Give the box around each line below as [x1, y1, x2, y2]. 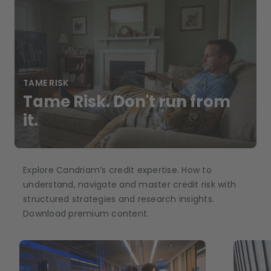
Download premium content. [23, 207, 149, 220]
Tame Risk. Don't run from [23, 90, 230, 113]
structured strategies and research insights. [23, 192, 214, 205]
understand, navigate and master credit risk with [23, 178, 236, 191]
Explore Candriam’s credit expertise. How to [23, 163, 212, 176]
